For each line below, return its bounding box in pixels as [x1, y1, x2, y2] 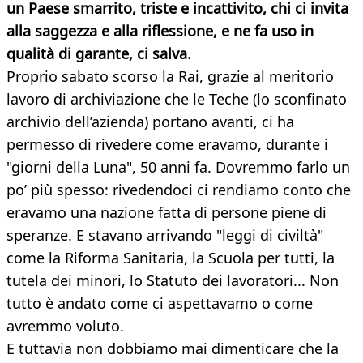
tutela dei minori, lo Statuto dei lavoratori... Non [6, 271, 339, 291]
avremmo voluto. [6, 316, 124, 336]
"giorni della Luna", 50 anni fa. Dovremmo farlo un [6, 157, 350, 177]
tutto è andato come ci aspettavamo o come [6, 293, 313, 314]
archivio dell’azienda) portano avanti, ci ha [6, 112, 294, 132]
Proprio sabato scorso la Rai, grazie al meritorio [6, 66, 334, 87]
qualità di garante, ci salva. [6, 44, 191, 64]
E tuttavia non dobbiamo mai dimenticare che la [6, 339, 339, 359]
